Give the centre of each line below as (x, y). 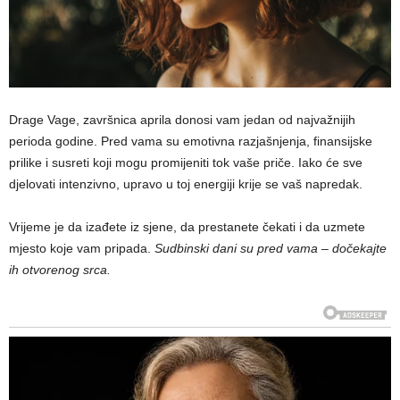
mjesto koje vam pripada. (82, 248)
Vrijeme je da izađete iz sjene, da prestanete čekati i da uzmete (187, 226)
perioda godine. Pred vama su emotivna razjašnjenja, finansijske (191, 141)
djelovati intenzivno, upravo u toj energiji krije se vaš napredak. (186, 183)
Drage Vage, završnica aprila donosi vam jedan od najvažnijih (182, 119)
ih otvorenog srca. (60, 269)
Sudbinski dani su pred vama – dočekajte (271, 248)
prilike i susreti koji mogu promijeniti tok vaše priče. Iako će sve (186, 162)
